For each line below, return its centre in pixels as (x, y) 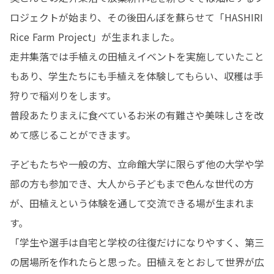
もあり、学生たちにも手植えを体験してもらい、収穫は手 (136, 76)
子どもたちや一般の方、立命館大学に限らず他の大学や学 (137, 164)
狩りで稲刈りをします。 (63, 95)
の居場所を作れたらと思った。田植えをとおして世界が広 (137, 262)
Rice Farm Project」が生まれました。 (95, 37)
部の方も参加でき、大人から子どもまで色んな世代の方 (132, 183)
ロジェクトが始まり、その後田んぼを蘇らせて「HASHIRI (136, 17)
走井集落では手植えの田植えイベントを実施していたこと (137, 56)
